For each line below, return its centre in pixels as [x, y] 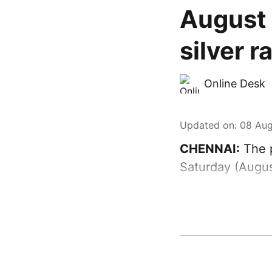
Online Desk [235, 83]
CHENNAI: [210, 149]
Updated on [207, 125]
